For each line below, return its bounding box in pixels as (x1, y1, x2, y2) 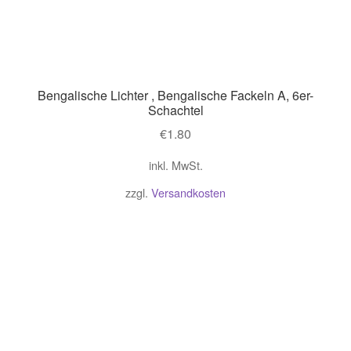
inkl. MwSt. (148, 157, 203, 174)
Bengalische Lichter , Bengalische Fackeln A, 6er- (38, 85, 313, 104)
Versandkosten (151, 183, 226, 201)
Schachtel (147, 100, 204, 119)
